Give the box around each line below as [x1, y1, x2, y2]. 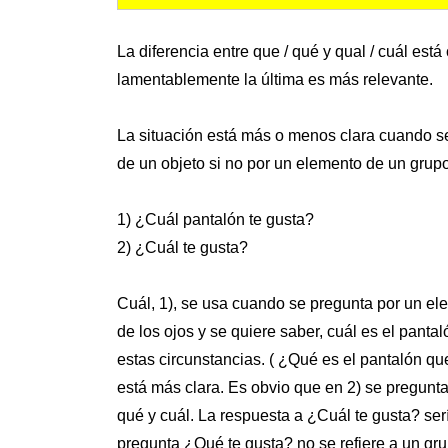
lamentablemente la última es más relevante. [117, 71, 433, 89]
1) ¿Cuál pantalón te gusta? [117, 211, 314, 229]
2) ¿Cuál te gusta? [117, 239, 248, 257]
